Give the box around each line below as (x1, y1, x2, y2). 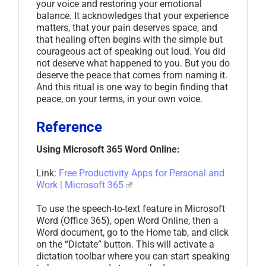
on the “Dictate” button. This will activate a (36, 238, 214, 250)
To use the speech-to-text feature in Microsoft (36, 202, 225, 214)
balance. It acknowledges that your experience (36, 9, 229, 21)
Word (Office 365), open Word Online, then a (36, 214, 218, 226)
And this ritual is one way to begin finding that (36, 81, 228, 93)
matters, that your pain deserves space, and (36, 21, 217, 33)
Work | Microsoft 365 (36, 179, 123, 191)
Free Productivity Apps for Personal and (59, 167, 224, 179)
